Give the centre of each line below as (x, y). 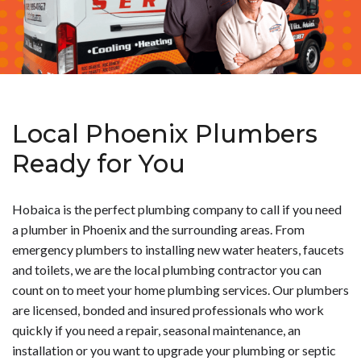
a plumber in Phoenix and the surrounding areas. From (158, 230)
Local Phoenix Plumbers (165, 134)
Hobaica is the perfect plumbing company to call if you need (177, 210)
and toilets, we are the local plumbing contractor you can (167, 270)
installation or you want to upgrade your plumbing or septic (174, 351)
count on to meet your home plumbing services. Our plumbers (180, 290)
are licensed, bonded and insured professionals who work (168, 310)
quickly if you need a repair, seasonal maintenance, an (156, 330)
